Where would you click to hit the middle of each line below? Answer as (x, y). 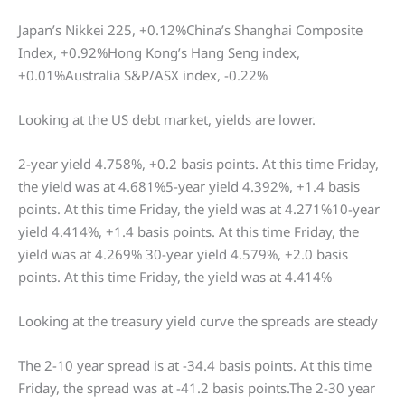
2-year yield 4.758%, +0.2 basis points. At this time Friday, (198, 164)
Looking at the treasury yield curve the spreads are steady (198, 321)
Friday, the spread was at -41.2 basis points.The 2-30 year (197, 388)
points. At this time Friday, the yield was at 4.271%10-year (199, 209)
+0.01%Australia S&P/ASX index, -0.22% (143, 75)
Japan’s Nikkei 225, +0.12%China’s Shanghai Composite (190, 30)
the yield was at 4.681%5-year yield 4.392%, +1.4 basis (189, 187)
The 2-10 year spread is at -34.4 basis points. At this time (195, 366)
